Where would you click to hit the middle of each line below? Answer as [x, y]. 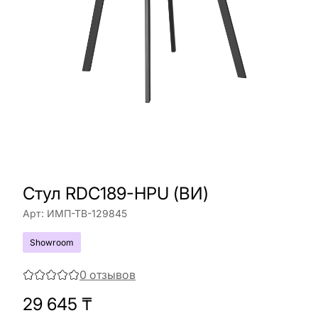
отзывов [113, 275]
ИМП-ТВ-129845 [87, 213]
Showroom [52, 242]
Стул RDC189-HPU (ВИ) [116, 193]
